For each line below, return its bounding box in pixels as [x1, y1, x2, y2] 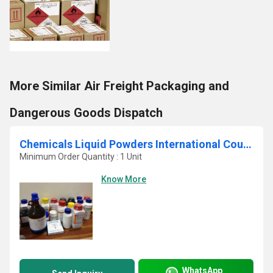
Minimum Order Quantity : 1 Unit [19, 152, 142, 161]
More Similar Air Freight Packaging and [10, 79, 229, 93]
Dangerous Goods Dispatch [10, 105, 163, 120]
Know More [101, 174, 146, 184]
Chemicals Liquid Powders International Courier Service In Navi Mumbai [243, 138, 252, 151]
